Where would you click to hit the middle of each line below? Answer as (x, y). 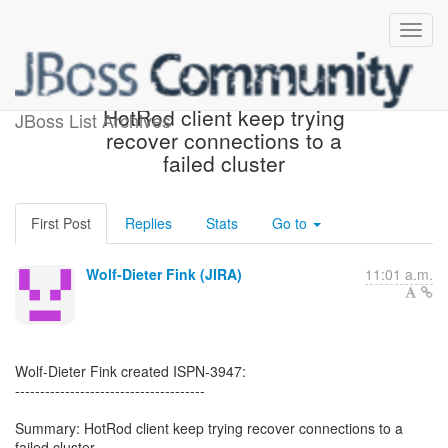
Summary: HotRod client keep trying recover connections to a (209, 428)
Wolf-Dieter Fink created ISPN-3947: (130, 371)
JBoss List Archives (93, 120)
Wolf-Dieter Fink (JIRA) (164, 274)
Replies (148, 223)
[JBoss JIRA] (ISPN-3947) (224, 94)
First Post (61, 223)
